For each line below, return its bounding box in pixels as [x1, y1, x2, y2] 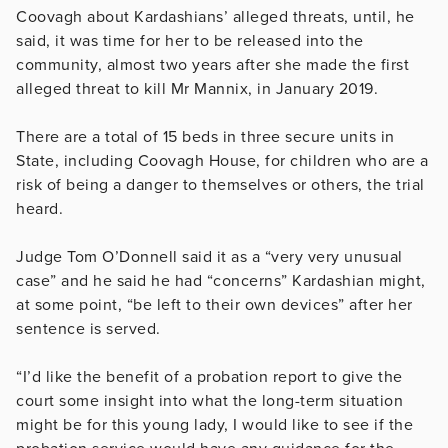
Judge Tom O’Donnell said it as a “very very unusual [16, 246, 403, 267]
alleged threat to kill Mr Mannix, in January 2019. [16, 78, 378, 99]
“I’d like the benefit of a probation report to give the [16, 366, 403, 387]
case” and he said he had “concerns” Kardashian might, [16, 270, 426, 291]
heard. [16, 198, 63, 219]
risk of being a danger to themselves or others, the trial [16, 174, 425, 195]
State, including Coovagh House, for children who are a [16, 150, 428, 171]
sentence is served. [16, 318, 161, 339]
